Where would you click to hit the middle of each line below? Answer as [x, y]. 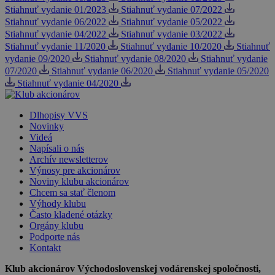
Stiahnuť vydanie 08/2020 [135, 59]
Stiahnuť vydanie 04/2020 [68, 83]
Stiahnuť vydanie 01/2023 [56, 10]
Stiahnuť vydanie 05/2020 [218, 71]
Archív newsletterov [69, 160]
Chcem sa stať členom [72, 193]
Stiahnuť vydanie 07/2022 [172, 10]
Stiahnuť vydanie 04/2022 [56, 34]
